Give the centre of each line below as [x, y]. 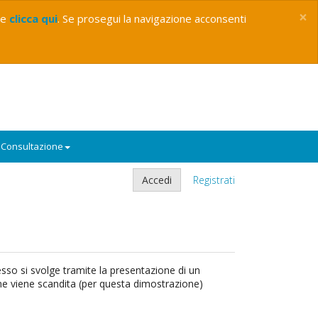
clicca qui [33, 18]
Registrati [214, 180]
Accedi [157, 180]
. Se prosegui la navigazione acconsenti [152, 18]
